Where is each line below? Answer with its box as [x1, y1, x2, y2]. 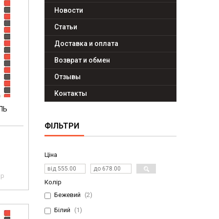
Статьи [54, 23, 77, 31]
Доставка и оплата [54, 40, 118, 48]
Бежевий [54, 191, 81, 199]
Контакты [54, 89, 87, 98]
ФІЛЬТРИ [44, 121, 79, 131]
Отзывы [54, 73, 81, 81]
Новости [54, 6, 83, 15]
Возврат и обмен [54, 56, 110, 65]
